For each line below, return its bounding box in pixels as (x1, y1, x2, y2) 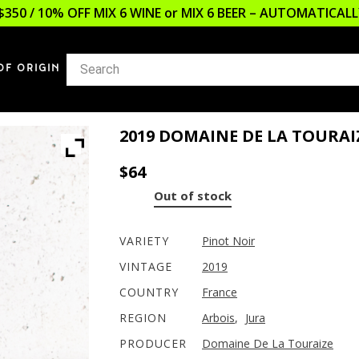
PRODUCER (119, 336, 187, 351)
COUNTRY (119, 284, 179, 300)
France (202, 284, 237, 300)
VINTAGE (119, 259, 172, 274)
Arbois (202, 310, 235, 325)
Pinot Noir (202, 233, 255, 248)
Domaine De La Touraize (202, 336, 333, 351)
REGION (119, 310, 167, 325)
